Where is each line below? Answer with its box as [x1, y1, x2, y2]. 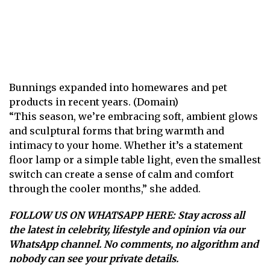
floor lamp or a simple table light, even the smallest [9, 154, 261, 166]
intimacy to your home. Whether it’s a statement [9, 139, 243, 152]
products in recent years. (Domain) [9, 96, 178, 108]
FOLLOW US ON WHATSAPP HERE [9, 209, 172, 222]
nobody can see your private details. [9, 253, 178, 265]
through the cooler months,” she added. [9, 183, 201, 195]
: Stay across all [172, 209, 245, 222]
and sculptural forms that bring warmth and [9, 125, 224, 137]
